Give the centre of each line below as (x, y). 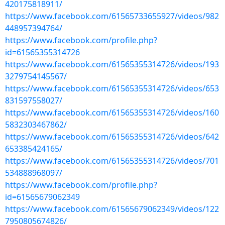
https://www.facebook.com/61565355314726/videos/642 (112, 137)
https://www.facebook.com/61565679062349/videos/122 (112, 209)
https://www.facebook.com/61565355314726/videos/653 (112, 88)
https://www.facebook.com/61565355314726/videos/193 (112, 64)
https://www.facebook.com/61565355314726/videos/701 (112, 161)
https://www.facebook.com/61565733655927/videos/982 (112, 16)
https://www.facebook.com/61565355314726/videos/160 (112, 113)
